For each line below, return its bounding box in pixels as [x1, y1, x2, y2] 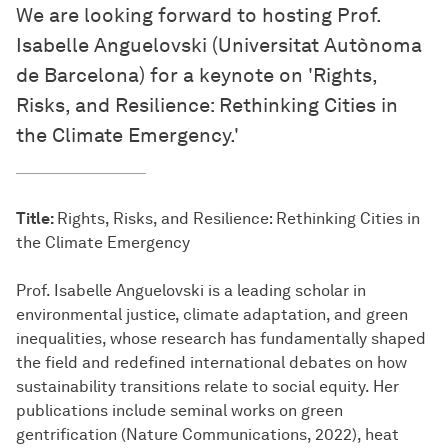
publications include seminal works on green [16, 401, 343, 421]
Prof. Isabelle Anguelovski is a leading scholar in [16, 281, 366, 301]
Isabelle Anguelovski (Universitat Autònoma [16, 33, 422, 58]
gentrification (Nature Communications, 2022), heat [16, 425, 399, 445]
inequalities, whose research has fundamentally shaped [16, 329, 426, 349]
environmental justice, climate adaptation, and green [16, 305, 408, 325]
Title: [16, 209, 57, 229]
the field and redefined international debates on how [16, 353, 407, 373]
